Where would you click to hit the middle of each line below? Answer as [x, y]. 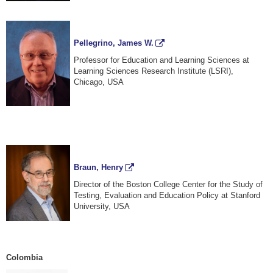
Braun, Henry [99, 167]
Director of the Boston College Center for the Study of [168, 184]
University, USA [102, 206]
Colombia [24, 257]
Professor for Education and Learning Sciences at [162, 60]
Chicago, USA [99, 82]
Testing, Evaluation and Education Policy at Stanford [167, 195]
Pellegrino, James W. [114, 43]
